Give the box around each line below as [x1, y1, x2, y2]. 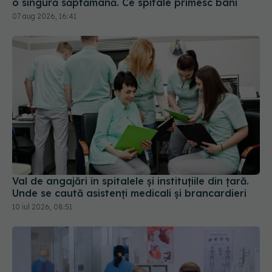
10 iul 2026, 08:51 [12, 202, 72, 212]
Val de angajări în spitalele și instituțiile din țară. [12, 175, 249, 188]
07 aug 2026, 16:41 [12, 11, 76, 21]
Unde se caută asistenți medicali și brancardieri [12, 187, 246, 200]
